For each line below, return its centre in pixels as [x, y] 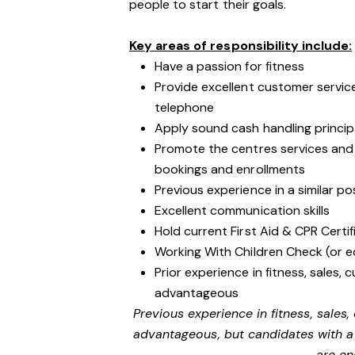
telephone [186, 107]
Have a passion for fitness [229, 66]
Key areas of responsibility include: [241, 46]
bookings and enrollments [230, 169]
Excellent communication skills [242, 210]
